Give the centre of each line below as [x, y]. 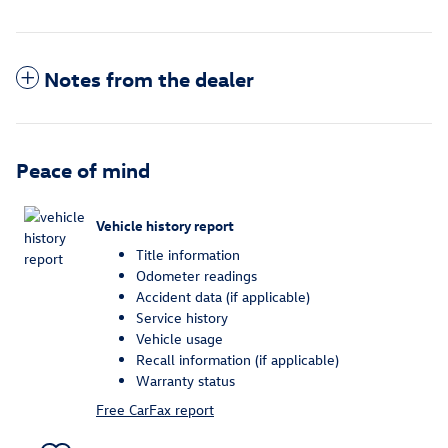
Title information [188, 255]
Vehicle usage [179, 339]
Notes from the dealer [149, 78]
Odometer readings [196, 276]
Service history [182, 318]
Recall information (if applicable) [237, 360]
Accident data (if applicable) [223, 297]
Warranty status [185, 381]
